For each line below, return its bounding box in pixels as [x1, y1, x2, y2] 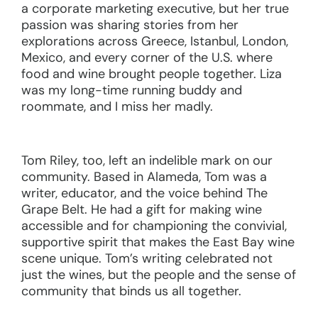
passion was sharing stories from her [21, 16, 238, 33]
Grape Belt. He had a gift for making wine [21, 200, 262, 218]
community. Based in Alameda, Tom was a [21, 168, 267, 185]
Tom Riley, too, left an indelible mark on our [21, 151, 273, 169]
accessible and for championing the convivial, [21, 216, 287, 234]
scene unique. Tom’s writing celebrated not [21, 249, 273, 267]
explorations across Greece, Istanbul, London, [21, 32, 288, 50]
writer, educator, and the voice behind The [21, 184, 268, 202]
